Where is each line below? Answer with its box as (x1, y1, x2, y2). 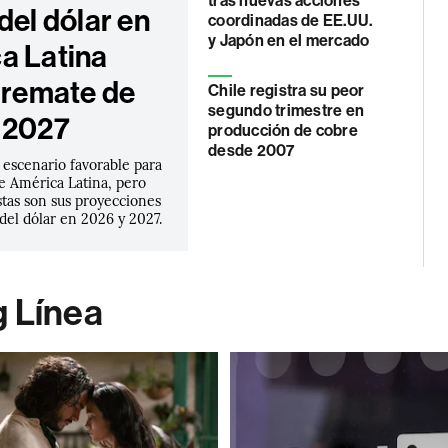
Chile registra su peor (208, 81, 365, 100)
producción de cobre (208, 121, 358, 140)
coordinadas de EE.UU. (208, 11, 373, 30)
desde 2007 (208, 141, 295, 160)
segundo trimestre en (208, 101, 364, 120)
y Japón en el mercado (208, 31, 370, 50)
